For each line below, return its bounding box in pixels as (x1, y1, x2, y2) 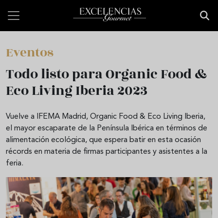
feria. (6, 160, 23, 167)
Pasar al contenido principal (5, 1, 100, 9)
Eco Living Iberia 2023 (6, 81, 147, 101)
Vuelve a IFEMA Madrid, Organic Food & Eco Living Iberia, (6, 113, 205, 121)
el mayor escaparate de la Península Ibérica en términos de (6, 125, 207, 132)
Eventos (6, 43, 54, 62)
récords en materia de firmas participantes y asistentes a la (6, 148, 207, 156)
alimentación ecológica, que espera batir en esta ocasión (6, 136, 201, 144)
